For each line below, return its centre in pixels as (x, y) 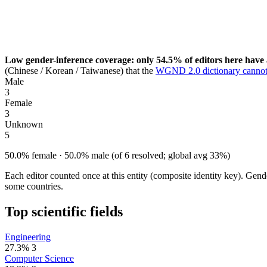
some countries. (34, 186)
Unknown (24, 124)
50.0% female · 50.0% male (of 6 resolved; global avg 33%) (117, 155)
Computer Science (39, 258)
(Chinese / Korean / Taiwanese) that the (80, 70)
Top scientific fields (64, 211)
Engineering (28, 237)
